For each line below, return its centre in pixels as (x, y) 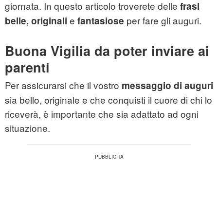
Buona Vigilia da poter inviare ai (107, 51)
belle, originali (36, 21)
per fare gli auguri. (163, 20)
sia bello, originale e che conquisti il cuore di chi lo (109, 100)
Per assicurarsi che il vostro (63, 85)
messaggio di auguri (167, 86)
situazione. (27, 128)
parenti (27, 67)
